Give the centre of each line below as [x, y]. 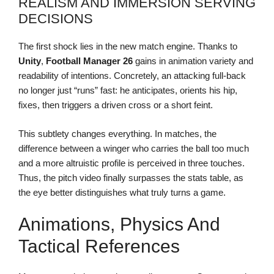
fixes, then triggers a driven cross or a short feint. [116, 105]
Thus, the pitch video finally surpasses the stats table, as [131, 177]
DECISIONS [56, 19]
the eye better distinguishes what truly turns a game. [122, 192]
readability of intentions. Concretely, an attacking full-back [132, 76]
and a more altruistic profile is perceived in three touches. [131, 163]
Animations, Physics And [119, 224]
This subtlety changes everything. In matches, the [117, 133]
